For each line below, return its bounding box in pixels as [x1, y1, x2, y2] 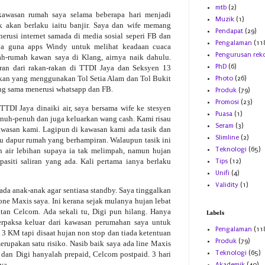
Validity [215, 181, 238, 189]
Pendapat [215, 27, 243, 35]
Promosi [215, 98, 239, 106]
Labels [206, 209, 224, 218]
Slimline [215, 134, 239, 142]
